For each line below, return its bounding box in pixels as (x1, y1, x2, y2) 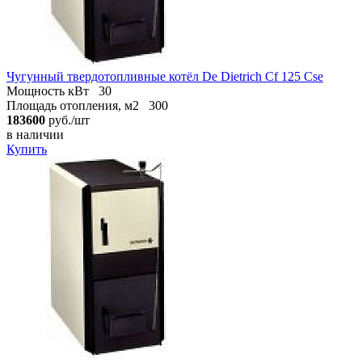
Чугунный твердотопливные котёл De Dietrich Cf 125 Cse (6, 69, 323, 83)
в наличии (6, 127, 64, 141)
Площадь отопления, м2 (6, 98, 139, 112)
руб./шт (45, 112, 90, 127)
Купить (6, 141, 47, 156)
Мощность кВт (6, 83, 89, 98)
